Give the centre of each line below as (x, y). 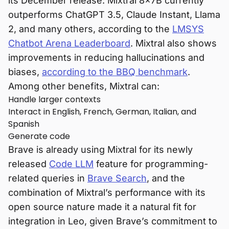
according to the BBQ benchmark (115, 72)
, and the (166, 178)
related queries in (48, 178)
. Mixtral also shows (174, 43)
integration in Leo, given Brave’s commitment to (113, 221)
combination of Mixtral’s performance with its (107, 192)
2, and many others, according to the (90, 29)
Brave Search (117, 178)
